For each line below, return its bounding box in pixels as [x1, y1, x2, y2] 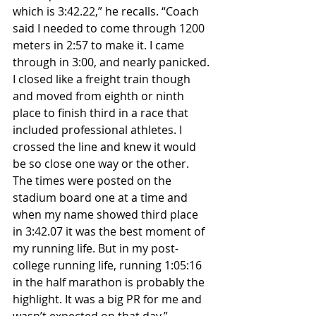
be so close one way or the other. [13, 156, 192, 172]
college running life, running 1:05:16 [13, 257, 205, 274]
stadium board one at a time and [13, 190, 190, 206]
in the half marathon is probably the [13, 274, 207, 291]
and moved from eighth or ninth [13, 88, 187, 104]
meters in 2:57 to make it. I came [13, 37, 187, 54]
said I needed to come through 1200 [13, 20, 207, 37]
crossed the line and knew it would [13, 139, 199, 155]
